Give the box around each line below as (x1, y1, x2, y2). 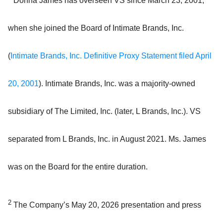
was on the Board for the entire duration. (8, 163, 148, 171)
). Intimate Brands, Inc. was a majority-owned (39, 79, 195, 88)
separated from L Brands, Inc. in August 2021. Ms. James (8, 135, 206, 144)
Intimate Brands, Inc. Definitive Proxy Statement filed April (10, 52, 212, 60)
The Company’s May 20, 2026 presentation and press (11, 201, 201, 210)
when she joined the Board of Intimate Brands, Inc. (8, 24, 184, 33)
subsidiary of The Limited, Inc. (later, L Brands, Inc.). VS (8, 107, 201, 116)
